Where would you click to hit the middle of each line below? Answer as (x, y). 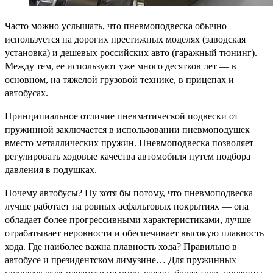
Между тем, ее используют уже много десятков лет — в (121, 66)
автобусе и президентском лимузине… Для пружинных (121, 260)
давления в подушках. (51, 169)
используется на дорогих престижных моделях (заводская (125, 39)
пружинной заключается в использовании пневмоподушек (127, 129)
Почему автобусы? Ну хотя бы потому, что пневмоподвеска (129, 193)
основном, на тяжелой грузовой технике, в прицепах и (119, 79)
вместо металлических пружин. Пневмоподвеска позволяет (129, 143)
